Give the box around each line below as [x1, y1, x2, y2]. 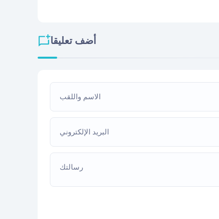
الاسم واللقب [60, 93, 101, 101]
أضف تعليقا [50, 36, 96, 46]
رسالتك [60, 164, 84, 172]
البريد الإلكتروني [60, 129, 109, 136]
